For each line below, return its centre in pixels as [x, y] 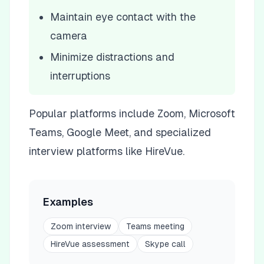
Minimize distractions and [112, 57]
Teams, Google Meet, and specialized [120, 132]
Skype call [165, 244]
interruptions [80, 76]
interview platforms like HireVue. [107, 151]
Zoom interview [81, 226]
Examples [68, 202]
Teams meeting [155, 226]
